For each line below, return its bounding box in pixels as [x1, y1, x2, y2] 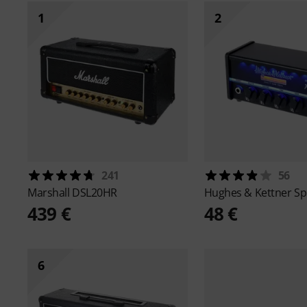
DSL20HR [71, 184, 117, 200]
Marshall [27, 184, 72, 200]
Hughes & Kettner [204, 184, 294, 200]
